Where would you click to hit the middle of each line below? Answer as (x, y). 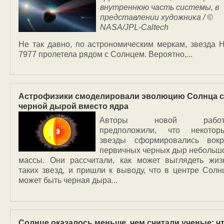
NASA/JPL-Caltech (134, 27)
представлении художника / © (156, 17)
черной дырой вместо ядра (73, 106)
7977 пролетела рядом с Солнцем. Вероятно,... (105, 54)
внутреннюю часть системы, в (159, 7)
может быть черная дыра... (68, 180)
